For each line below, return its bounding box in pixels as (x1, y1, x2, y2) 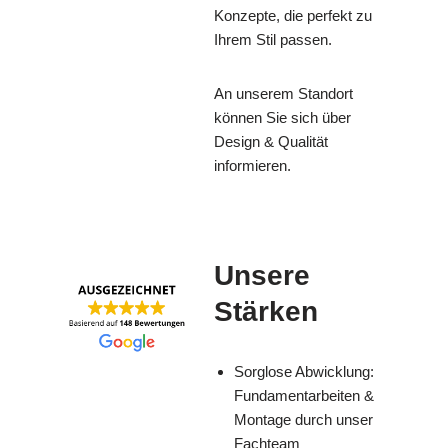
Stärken (214, 296, 318, 328)
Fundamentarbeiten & (234, 387, 374, 405)
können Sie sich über (214, 109, 351, 127)
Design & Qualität (214, 133, 328, 151)
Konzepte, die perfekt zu (214, 7, 372, 25)
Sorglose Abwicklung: (234, 363, 374, 381)
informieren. (214, 157, 291, 175)
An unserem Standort (214, 85, 353, 103)
